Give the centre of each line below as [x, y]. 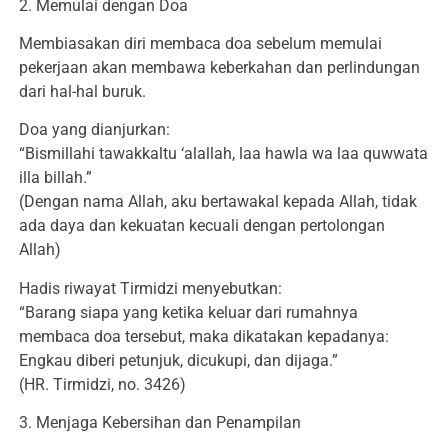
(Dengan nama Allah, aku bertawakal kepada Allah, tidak [218, 202]
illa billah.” [55, 178]
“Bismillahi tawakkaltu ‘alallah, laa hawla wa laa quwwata [223, 154]
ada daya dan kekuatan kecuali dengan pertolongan [202, 226]
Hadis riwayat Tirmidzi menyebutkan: [150, 288]
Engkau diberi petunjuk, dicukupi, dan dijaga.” [178, 360]
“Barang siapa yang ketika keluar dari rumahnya [188, 312]
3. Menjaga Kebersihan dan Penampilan [160, 423]
